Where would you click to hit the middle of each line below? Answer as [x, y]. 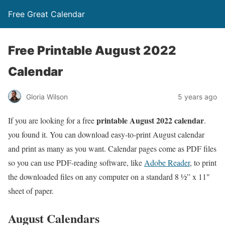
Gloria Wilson [47, 96]
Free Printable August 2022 [92, 50]
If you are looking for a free [52, 120]
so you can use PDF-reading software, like [76, 162]
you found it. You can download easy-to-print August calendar [106, 134]
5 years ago [197, 96]
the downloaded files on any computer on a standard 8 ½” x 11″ [109, 177]
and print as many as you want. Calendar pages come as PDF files [112, 148]
